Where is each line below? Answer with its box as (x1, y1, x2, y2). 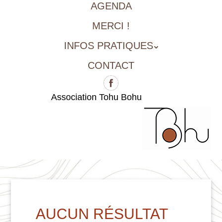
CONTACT (88, 60, 134, 71)
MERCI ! (92, 20, 130, 32)
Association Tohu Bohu (51, 92, 142, 102)
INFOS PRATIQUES (63, 40, 153, 52)
